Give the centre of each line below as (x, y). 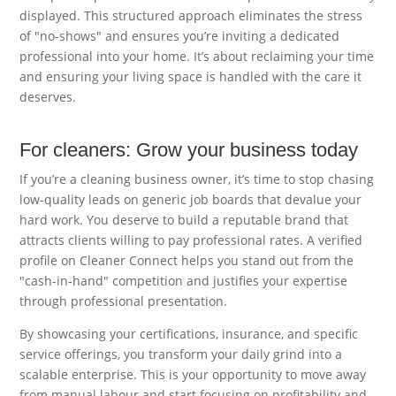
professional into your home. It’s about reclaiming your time (197, 56)
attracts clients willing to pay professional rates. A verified (191, 240)
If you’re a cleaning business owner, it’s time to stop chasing (197, 179)
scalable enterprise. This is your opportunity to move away (193, 374)
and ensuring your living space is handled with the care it (191, 76)
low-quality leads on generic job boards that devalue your (191, 199)
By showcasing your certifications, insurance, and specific (189, 333)
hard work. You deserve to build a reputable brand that (184, 219)
